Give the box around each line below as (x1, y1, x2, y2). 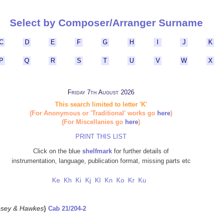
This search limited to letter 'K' (55, 101, 147, 109)
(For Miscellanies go (62, 118, 125, 126)
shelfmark (82, 148, 112, 155)
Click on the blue (33, 148, 82, 155)
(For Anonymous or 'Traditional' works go (30, 109, 157, 117)
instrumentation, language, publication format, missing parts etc (11, 158, 191, 165)
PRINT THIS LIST (75, 133, 127, 141)
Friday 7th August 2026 (68, 89, 134, 96)
